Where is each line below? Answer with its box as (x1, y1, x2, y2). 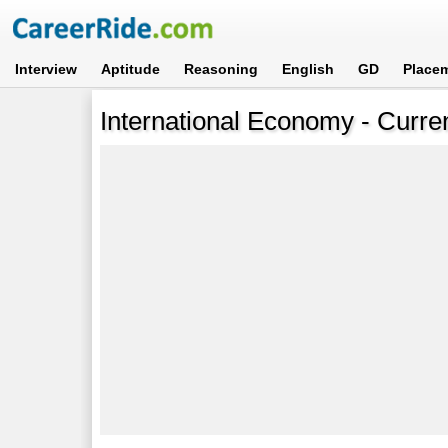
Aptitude (101, 61, 161, 77)
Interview (15, 61, 78, 77)
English (282, 61, 335, 77)
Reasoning (184, 61, 259, 77)
